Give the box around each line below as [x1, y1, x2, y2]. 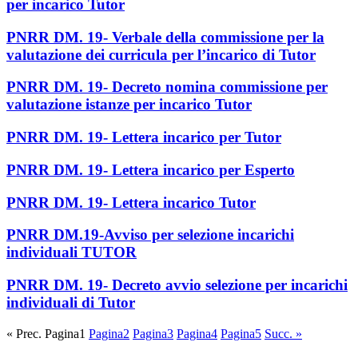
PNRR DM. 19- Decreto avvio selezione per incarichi [6, 276, 348, 294]
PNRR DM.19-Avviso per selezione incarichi [6, 226, 294, 244]
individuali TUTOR [6, 244, 137, 261]
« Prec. [6, 326, 42, 340]
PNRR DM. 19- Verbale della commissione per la [6, 28, 324, 46]
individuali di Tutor [6, 294, 135, 312]
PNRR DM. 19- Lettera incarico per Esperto [6, 161, 295, 178]
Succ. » [265, 326, 302, 340]
